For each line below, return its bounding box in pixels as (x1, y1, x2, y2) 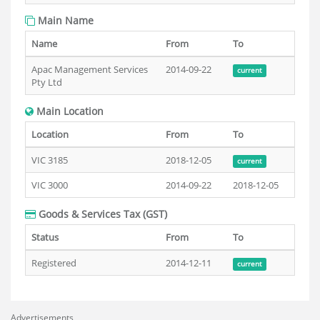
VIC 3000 (31, 179, 68, 191)
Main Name (35, 14, 94, 27)
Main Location (34, 104, 104, 118)
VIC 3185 (31, 154, 68, 166)
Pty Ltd (31, 76, 62, 89)
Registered (31, 256, 76, 269)
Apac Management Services (31, 63, 148, 76)
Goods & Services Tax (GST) (36, 207, 167, 221)
